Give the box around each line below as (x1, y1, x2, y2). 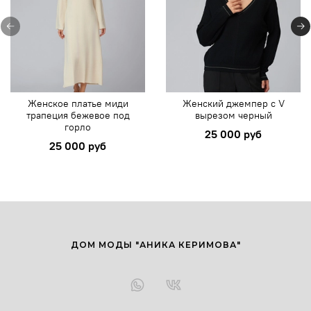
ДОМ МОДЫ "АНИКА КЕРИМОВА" (70, 239, 241, 250)
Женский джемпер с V (182, 97, 285, 110)
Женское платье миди (27, 97, 128, 110)
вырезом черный (194, 109, 272, 122)
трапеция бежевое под (26, 109, 130, 122)
